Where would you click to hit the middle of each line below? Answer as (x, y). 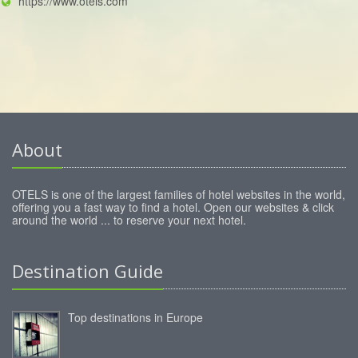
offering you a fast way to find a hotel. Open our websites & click (173, 207)
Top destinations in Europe (135, 318)
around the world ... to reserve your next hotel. (129, 220)
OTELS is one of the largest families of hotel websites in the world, (179, 195)
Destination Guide (88, 271)
